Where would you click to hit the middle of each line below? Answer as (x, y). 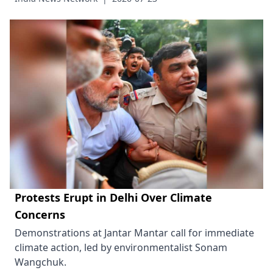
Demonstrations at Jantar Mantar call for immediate (134, 232)
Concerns (40, 214)
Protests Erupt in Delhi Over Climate (113, 197)
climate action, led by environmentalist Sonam (121, 247)
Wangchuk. (41, 262)
